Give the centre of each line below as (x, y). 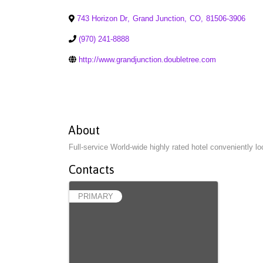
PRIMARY (96, 197)
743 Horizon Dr (102, 19)
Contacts (92, 170)
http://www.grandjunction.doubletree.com (147, 60)
